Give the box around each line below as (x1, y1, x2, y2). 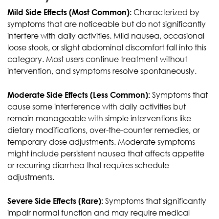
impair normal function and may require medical (7, 207, 190, 218)
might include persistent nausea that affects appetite (7, 148, 204, 158)
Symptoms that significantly (103, 196, 206, 206)
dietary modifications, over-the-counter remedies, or (7, 125, 200, 135)
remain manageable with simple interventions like (7, 113, 191, 123)
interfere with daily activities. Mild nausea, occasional (7, 30, 204, 41)
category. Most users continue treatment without (7, 54, 187, 64)
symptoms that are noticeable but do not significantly (7, 19, 206, 29)
